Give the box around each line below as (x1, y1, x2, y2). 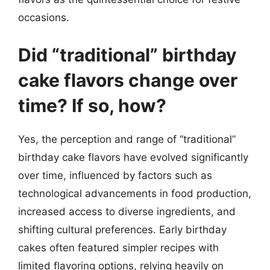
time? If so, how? (18, 94, 166, 116)
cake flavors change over (18, 69, 237, 91)
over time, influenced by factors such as (18, 169, 212, 181)
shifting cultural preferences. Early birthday (18, 223, 227, 236)
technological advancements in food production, (18, 187, 251, 199)
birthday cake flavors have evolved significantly (18, 151, 248, 163)
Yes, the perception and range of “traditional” (18, 133, 236, 145)
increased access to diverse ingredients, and (18, 205, 236, 218)
